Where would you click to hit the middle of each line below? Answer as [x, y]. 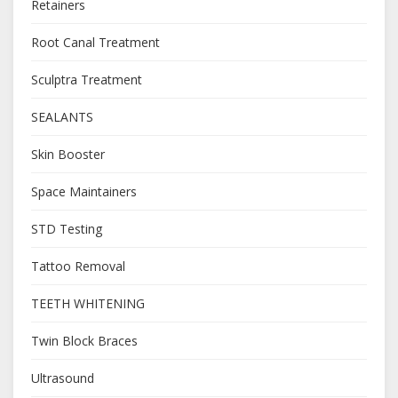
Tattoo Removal [78, 267]
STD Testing [67, 229]
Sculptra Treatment [87, 80]
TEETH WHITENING [88, 304]
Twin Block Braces [84, 341]
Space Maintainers [84, 192]
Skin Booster [68, 155]
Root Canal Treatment [96, 43]
